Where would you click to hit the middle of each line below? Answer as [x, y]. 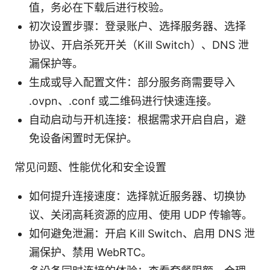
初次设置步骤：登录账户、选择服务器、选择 [137, 26]
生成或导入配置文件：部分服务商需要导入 [132, 82]
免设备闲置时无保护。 [83, 138]
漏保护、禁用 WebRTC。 [90, 252]
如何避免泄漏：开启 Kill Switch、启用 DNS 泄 [142, 233]
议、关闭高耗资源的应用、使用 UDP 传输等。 [141, 215]
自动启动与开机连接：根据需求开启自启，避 [137, 119]
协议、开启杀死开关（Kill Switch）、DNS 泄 [139, 45]
